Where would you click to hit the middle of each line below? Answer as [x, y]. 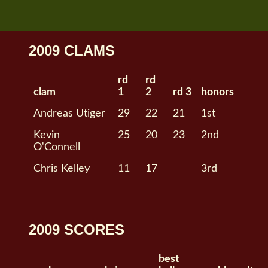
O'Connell [57, 147]
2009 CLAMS [72, 51]
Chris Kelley [62, 169]
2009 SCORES [77, 230]
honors [218, 92]
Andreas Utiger [70, 114]
